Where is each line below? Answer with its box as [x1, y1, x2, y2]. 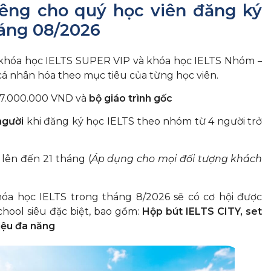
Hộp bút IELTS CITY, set [139, 205, 263, 217]
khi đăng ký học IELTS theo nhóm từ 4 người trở [24, 115, 263, 127]
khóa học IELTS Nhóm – [146, 54, 263, 67]
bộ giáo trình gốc [89, 92, 172, 104]
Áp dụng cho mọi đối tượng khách [91, 152, 263, 165]
